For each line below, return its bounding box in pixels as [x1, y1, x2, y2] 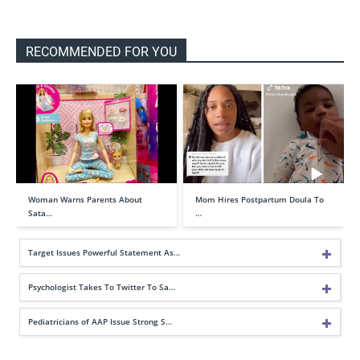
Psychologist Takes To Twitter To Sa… [28, 280, 175, 292]
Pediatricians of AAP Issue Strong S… [28, 315, 172, 327]
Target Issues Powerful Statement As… [28, 246, 180, 258]
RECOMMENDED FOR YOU [26, 44, 177, 60]
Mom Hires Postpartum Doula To [195, 193, 324, 205]
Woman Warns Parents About [28, 193, 142, 205]
